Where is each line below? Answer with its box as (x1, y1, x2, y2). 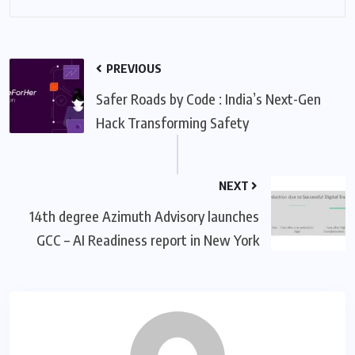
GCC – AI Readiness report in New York (36, 230, 259, 249)
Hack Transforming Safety (96, 113, 249, 132)
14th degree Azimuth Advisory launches (29, 206, 259, 225)
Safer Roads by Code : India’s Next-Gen (96, 89, 321, 108)
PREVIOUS (104, 60, 162, 75)
